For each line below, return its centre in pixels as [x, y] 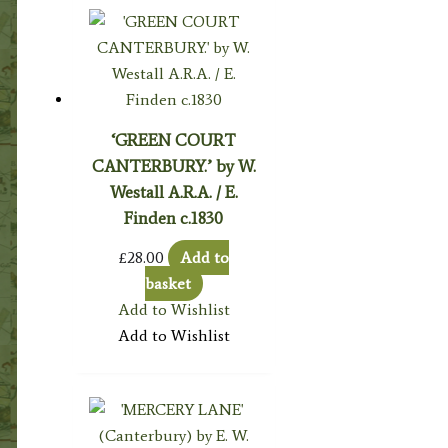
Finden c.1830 [174, 218]
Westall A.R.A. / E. [173, 192]
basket [167, 284]
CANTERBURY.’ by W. [173, 166]
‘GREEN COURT [174, 140]
